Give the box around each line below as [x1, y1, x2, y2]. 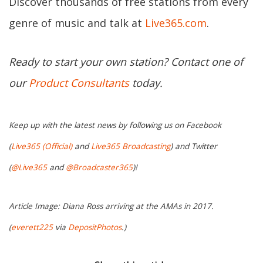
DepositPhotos [68, 221, 122, 232]
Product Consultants [29, 76, 129, 90]
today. [129, 76, 163, 90]
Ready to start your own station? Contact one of [9, 55, 243, 69]
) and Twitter [170, 140, 217, 151]
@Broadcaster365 [66, 161, 133, 173]
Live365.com [145, 16, 207, 31]
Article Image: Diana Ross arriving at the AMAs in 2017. [9, 200, 214, 211]
